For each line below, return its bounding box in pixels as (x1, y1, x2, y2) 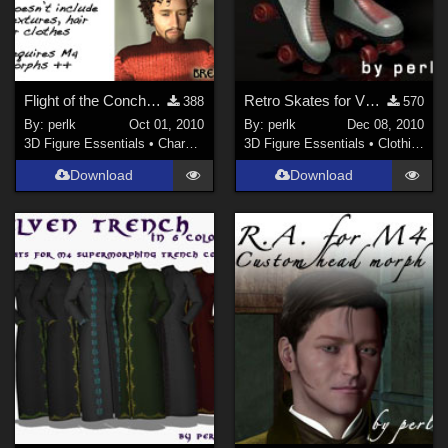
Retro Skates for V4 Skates (364, 91, 380, 109)
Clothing (377, 136, 411, 152)
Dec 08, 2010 (346, 117, 424, 133)
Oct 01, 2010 (129, 117, 205, 133)
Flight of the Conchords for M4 (146, 91, 162, 109)
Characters (158, 136, 186, 152)
